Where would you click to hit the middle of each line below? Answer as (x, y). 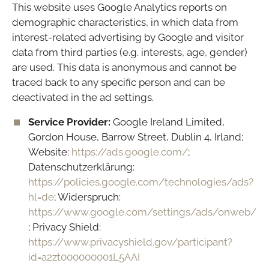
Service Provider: (69, 122)
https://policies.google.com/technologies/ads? (141, 182)
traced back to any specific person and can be (119, 83)
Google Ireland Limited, (168, 122)
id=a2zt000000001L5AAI (84, 257)
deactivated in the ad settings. (83, 98)
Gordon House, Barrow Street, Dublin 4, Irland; (136, 137)
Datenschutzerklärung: (81, 167)
